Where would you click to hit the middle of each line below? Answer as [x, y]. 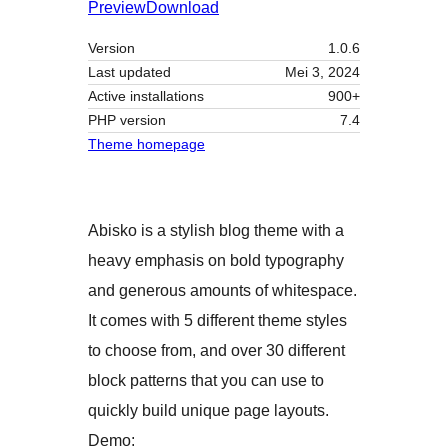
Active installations [146, 95]
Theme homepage [146, 143]
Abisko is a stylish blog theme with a [216, 230]
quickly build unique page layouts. [208, 410]
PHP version [127, 119]
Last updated [129, 71]
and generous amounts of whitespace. [222, 290]
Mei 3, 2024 [322, 71]
